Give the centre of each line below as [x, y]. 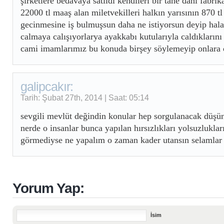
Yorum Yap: [48, 188]
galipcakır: [47, 86]
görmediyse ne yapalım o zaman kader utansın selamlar [121, 140]
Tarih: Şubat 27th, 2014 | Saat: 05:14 [85, 97]
